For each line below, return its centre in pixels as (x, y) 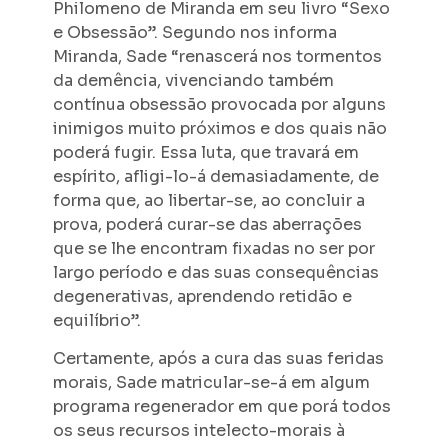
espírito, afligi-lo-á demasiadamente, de (215, 176)
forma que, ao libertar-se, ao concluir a (208, 200)
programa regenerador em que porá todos (221, 407)
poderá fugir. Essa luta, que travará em (205, 152)
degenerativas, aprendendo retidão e (202, 296)
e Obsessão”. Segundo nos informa (194, 32)
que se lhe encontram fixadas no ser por (213, 248)
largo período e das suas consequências (215, 272)
